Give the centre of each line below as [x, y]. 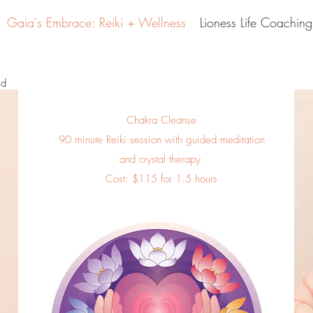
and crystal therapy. [161, 159]
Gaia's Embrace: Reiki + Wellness [96, 22]
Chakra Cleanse [162, 120]
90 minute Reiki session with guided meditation [161, 140]
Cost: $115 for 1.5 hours [162, 179]
